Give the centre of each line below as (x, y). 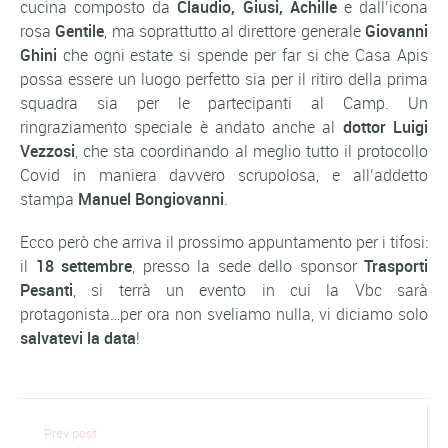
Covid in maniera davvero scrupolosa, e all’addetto (224, 174)
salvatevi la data (78, 337)
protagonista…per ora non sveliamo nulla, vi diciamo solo (224, 313)
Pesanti (46, 289)
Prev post (70, 433)
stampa (49, 198)
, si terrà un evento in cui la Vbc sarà (250, 289)
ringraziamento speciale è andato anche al (181, 126)
